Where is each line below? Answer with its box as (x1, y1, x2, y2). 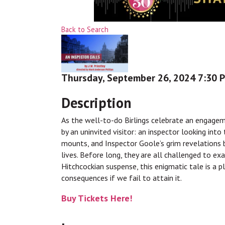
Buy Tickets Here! (61, 192, 132, 204)
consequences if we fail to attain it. (61, 172, 182, 183)
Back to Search (61, 24, 108, 34)
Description (61, 93, 131, 112)
